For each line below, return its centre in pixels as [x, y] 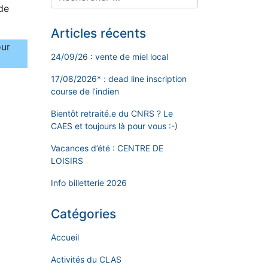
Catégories [83, 214]
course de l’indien [85, 91]
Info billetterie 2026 [89, 182]
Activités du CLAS [86, 259]
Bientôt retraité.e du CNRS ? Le [112, 113]
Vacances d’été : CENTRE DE [107, 148]
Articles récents [98, 33]
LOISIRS [67, 160]
